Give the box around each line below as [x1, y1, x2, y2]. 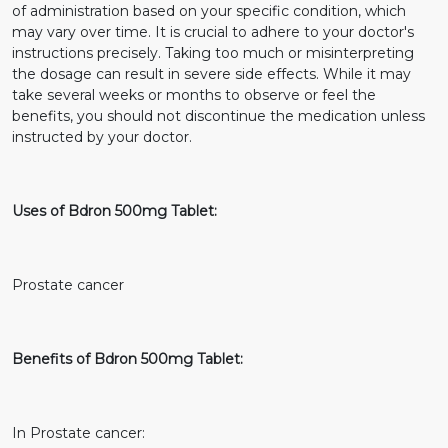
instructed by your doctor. [12, 127, 192, 146]
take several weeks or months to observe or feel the [12, 85, 376, 104]
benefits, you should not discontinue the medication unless [12, 106, 425, 125]
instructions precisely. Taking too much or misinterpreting [12, 43, 414, 62]
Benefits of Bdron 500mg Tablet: [12, 349, 243, 368]
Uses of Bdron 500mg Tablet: [12, 201, 217, 220]
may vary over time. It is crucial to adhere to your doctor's [12, 22, 414, 41]
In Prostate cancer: [12, 423, 145, 442]
